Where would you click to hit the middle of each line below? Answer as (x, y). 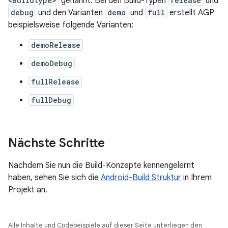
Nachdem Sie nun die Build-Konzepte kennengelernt (101, 165)
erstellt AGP (191, 13)
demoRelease (56, 45)
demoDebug (52, 63)
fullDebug (51, 100)
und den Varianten (70, 13)
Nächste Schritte (56, 143)
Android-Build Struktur (141, 178)
